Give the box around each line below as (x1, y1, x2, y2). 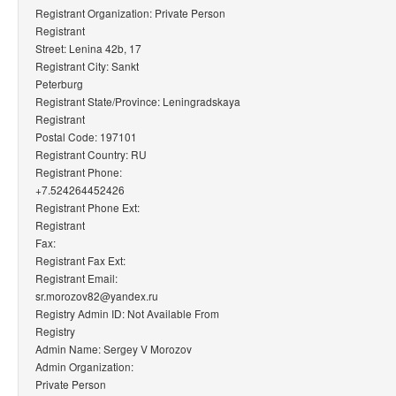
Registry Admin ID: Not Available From (35, 305, 219, 321)
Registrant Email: (35, 270, 118, 286)
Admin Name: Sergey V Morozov (35, 340, 192, 356)
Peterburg (35, 75, 83, 91)
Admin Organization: (35, 358, 133, 374)
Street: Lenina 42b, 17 (35, 40, 141, 56)
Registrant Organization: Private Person (35, 4, 225, 20)
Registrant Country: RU (35, 146, 147, 162)
